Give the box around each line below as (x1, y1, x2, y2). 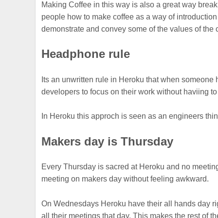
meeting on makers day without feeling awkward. (41, 175, 209, 183)
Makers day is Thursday (41, 134, 174, 148)
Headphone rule (41, 47, 130, 61)
